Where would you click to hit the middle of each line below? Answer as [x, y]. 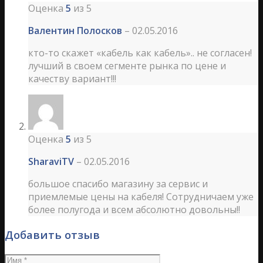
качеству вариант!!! [72, 79]
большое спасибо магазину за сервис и [118, 184]
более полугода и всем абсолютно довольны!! [134, 210]
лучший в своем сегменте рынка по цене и [127, 66]
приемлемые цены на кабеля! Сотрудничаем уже [141, 197]
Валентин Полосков [76, 31]
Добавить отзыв [52, 235]
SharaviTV [52, 162]
